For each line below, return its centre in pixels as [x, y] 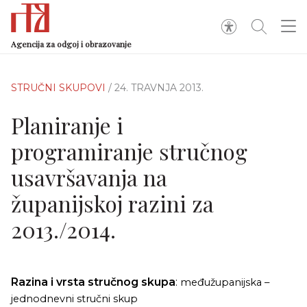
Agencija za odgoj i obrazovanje [71, 44]
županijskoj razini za [112, 203]
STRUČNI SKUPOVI [60, 88]
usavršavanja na [89, 177]
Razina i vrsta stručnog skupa [93, 282]
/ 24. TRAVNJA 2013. [156, 88]
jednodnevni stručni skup [74, 299]
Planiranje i [67, 125]
